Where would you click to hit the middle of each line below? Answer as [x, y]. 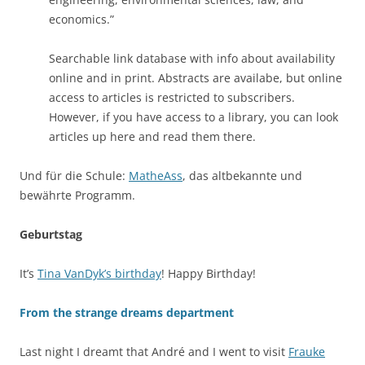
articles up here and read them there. [152, 136]
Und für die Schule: [74, 175]
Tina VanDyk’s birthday [99, 273]
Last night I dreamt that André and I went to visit [154, 351]
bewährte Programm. [77, 195]
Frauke [307, 351]
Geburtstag [51, 234]
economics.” [81, 19]
